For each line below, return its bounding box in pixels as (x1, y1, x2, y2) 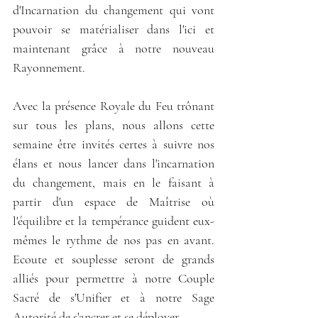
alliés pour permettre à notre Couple (13, 270, 214, 286)
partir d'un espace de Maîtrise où (13, 193, 214, 209)
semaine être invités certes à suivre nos (13, 136, 214, 152)
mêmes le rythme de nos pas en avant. (13, 231, 214, 248)
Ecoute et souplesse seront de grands (13, 251, 214, 267)
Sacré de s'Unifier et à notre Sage (13, 289, 214, 305)
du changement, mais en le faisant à (13, 174, 214, 190)
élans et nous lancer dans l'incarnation (13, 155, 214, 171)
